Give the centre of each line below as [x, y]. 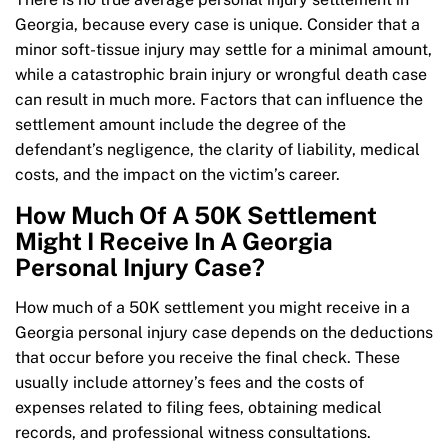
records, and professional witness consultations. [193, 433]
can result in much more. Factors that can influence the [219, 100]
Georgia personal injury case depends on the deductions [224, 333]
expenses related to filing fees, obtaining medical [198, 408]
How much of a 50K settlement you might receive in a [212, 308]
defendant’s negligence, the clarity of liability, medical [217, 150]
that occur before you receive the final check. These [207, 358]
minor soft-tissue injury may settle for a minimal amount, [223, 50]
